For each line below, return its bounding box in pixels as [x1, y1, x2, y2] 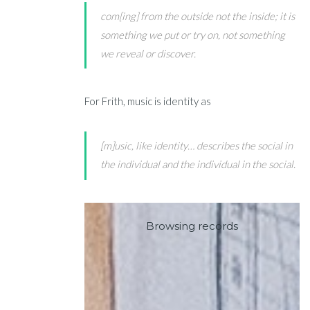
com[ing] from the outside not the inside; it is [100, 10, 295, 23]
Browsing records [145, 219, 238, 233]
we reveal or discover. [100, 47, 197, 60]
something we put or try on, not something [100, 28, 286, 42]
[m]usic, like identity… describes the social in [100, 139, 293, 152]
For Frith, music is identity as [84, 95, 212, 108]
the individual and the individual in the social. [100, 158, 296, 171]
